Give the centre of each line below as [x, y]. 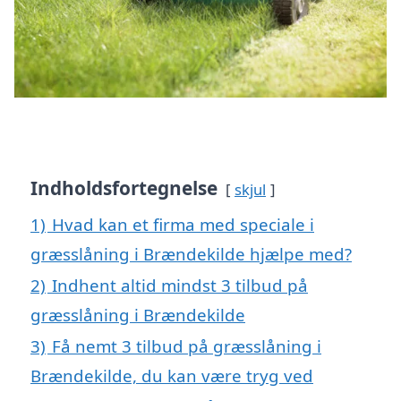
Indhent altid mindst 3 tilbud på [180, 286]
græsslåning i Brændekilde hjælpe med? [191, 254]
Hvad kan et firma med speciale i [183, 225]
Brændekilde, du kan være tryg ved [172, 376]
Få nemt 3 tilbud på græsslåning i [187, 346]
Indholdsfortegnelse [124, 188]
